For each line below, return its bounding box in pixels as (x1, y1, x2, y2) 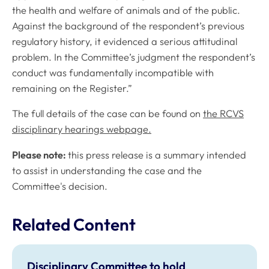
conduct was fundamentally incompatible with (12, 66, 214, 79)
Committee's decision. (12, 180, 110, 192)
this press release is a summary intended (68, 148, 246, 161)
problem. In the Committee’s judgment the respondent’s (12, 50, 255, 63)
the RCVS (203, 107, 244, 120)
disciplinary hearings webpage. (12, 123, 151, 136)
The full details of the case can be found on (12, 107, 203, 120)
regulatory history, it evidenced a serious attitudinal (12, 35, 237, 47)
